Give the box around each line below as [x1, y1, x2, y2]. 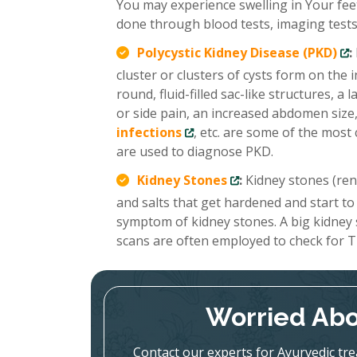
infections [116, 124, 182, 141]
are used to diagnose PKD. [116, 143, 273, 160]
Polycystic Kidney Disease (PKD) [137, 44, 337, 61]
